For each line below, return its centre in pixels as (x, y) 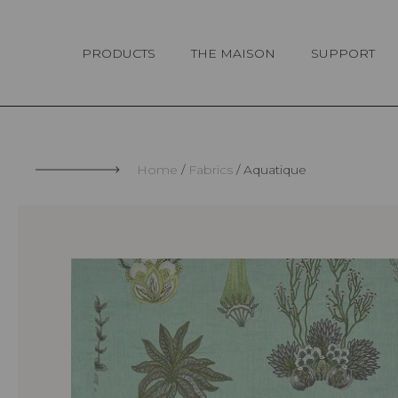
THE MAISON (233, 53)
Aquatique (273, 170)
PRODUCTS (119, 53)
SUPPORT (343, 53)
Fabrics (211, 170)
